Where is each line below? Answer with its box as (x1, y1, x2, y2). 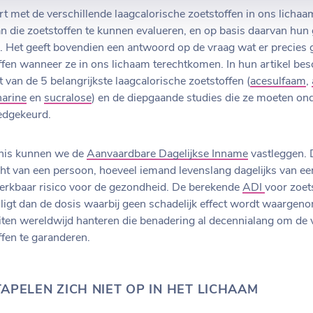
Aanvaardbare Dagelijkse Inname (87, 148, 248, 160)
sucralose (44, 92, 92, 104)
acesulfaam (250, 75, 306, 87)
